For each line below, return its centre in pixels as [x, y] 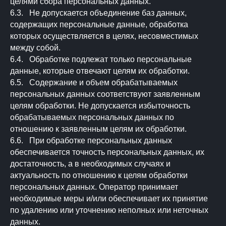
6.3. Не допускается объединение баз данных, [98, 13]
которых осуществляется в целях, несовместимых [104, 36]
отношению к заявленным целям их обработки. [98, 129]
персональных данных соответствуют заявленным [105, 94]
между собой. [35, 48]
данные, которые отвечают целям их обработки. [100, 71]
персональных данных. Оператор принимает [94, 187]
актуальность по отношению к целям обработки [99, 175]
